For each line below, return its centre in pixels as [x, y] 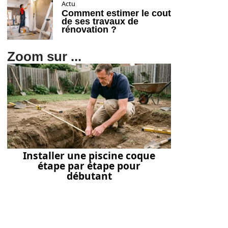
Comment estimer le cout [116, 13]
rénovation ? [89, 30]
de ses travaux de [100, 21]
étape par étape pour [89, 166]
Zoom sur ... [44, 56]
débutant [89, 176]
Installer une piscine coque [89, 156]
